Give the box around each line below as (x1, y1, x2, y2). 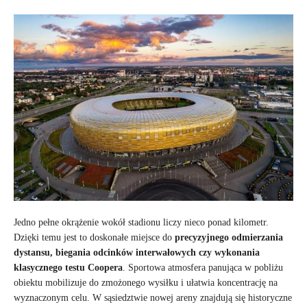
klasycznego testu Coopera (14, 262, 123, 273)
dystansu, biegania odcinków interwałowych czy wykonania (14, 247, 260, 258)
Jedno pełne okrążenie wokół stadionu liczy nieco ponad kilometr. (14, 217, 269, 228)
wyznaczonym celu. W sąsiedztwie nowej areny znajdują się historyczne (14, 292, 292, 303)
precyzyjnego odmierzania (175, 232, 283, 243)
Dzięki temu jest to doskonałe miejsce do (14, 232, 175, 243)
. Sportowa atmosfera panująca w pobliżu (123, 262, 283, 273)
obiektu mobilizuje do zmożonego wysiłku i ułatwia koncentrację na (14, 277, 278, 288)
